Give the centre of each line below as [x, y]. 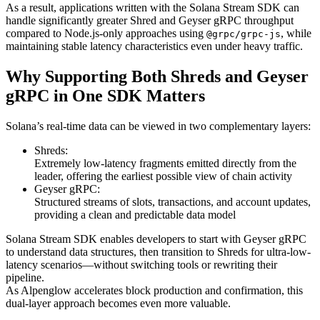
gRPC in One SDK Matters [105, 95]
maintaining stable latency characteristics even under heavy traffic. [154, 46]
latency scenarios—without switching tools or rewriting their [141, 264]
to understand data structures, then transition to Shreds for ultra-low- [158, 251]
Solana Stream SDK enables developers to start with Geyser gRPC [156, 239]
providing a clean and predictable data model [135, 214]
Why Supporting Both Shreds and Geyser [157, 76]
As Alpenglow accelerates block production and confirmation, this [154, 290]
